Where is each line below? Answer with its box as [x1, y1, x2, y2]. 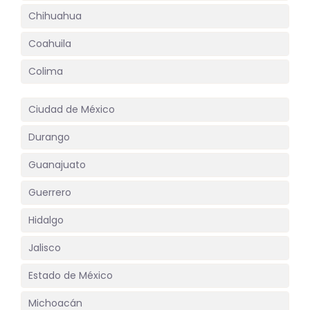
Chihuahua [28, 9, 82, 24]
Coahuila [28, 37, 71, 51]
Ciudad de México [28, 102, 115, 117]
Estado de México [28, 268, 113, 283]
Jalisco [28, 241, 61, 255]
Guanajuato [28, 158, 86, 172]
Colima [28, 64, 63, 79]
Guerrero [28, 185, 71, 200]
